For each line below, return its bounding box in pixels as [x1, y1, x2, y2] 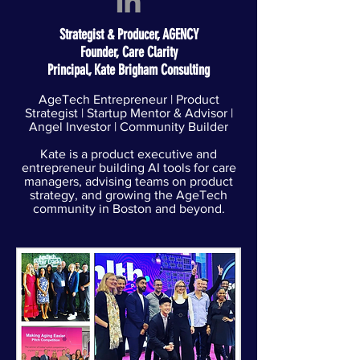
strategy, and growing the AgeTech [30, 188, 227, 202]
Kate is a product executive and [40, 147, 217, 161]
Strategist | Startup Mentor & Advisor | [24, 106, 233, 120]
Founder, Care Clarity [80, 43, 178, 61]
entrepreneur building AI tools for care [21, 161, 236, 174]
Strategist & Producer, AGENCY [59, 26, 198, 43]
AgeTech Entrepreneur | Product [38, 92, 219, 106]
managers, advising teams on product [24, 174, 233, 188]
